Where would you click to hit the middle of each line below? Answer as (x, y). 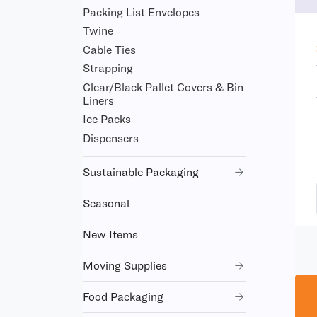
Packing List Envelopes (141, 12)
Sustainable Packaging (141, 172)
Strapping (108, 68)
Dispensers (111, 138)
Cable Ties (109, 49)
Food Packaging (123, 296)
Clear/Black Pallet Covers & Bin (163, 87)
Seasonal (106, 203)
